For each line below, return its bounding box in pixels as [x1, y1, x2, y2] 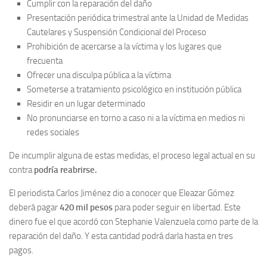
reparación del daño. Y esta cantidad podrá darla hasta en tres [9, 231, 233, 241]
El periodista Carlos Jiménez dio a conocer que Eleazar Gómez [9, 188, 234, 198]
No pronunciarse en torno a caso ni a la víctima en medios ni [27, 113, 245, 123]
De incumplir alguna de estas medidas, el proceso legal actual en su [9, 150, 255, 161]
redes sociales [27, 127, 79, 138]
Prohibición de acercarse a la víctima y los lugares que [27, 41, 222, 52]
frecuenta [27, 55, 63, 66]
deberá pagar [9, 202, 60, 213]
